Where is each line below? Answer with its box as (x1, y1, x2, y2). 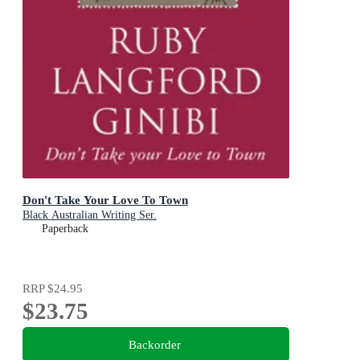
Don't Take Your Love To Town (22, 192, 188, 207)
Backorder (128, 337, 181, 352)
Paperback (42, 222, 88, 235)
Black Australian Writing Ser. (22, 208, 157, 221)
